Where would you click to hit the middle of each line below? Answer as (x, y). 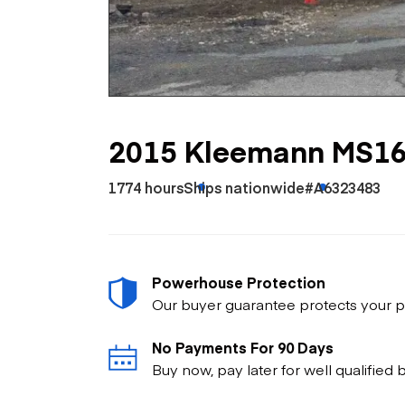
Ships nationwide (244, 187)
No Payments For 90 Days (243, 347)
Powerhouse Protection (239, 282)
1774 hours (146, 187)
